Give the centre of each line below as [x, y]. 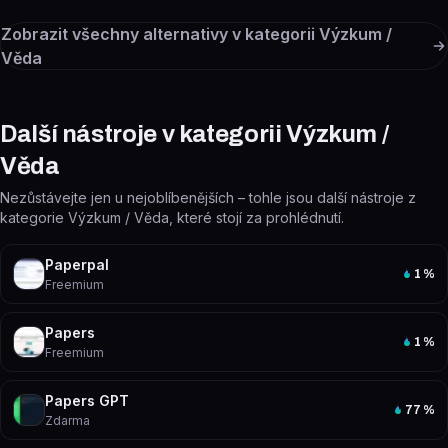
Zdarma [67, 420]
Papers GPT [87, 400]
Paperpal [77, 264]
